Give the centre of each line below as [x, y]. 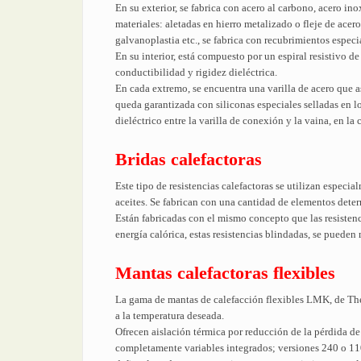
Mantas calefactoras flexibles [225, 273]
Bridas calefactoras [189, 159]
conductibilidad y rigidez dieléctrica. [196, 72]
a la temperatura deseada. [170, 315]
